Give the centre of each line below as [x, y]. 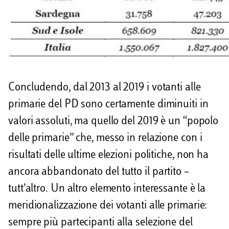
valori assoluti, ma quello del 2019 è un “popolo [113, 121]
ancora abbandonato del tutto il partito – [99, 172]
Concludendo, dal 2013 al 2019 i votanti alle [105, 88]
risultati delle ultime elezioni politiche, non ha [109, 155]
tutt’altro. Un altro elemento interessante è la [107, 189]
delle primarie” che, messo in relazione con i [105, 138]
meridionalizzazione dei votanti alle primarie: [108, 206]
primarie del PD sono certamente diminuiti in [108, 105]
